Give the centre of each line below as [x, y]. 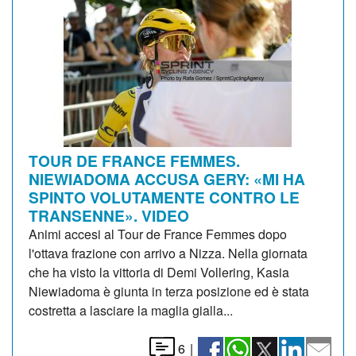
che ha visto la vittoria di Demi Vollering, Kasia [159, 272]
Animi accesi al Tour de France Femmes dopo [158, 234]
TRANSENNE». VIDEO [109, 215]
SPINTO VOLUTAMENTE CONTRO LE [164, 197]
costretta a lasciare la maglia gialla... [131, 310]
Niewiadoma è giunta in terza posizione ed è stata [169, 291]
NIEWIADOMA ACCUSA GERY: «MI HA [167, 178]
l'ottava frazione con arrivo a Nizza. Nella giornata [168, 253]
